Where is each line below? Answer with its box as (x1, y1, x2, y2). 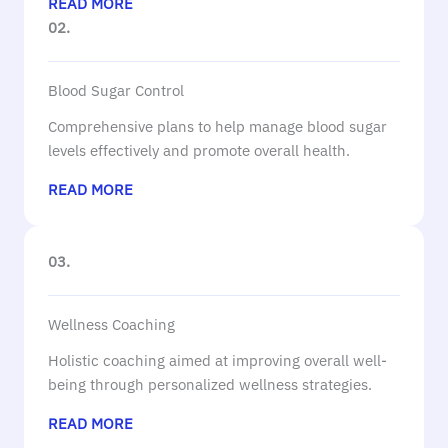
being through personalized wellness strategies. (48, 375, 372, 394)
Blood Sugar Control (48, 81, 184, 100)
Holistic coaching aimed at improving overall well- (48, 351, 387, 370)
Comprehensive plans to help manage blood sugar (48, 117, 387, 136)
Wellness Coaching (48, 315, 175, 334)
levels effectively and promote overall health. (48, 141, 350, 160)
